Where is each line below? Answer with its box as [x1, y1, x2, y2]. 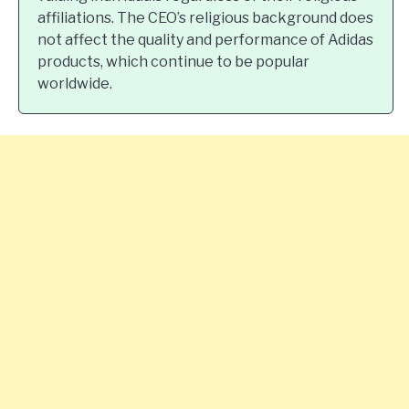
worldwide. [37, 75, 112, 92]
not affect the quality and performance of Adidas [37, 31, 373, 48]
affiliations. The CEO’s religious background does [37, 9, 373, 26]
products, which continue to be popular [37, 53, 309, 70]
